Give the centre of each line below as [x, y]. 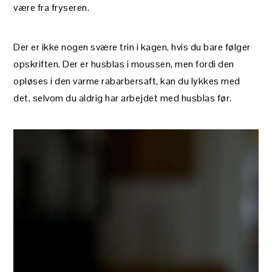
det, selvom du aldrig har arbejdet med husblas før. [123, 98]
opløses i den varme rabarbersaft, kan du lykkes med [127, 81]
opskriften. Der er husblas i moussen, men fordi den [124, 64]
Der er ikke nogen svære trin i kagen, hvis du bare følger [132, 47]
